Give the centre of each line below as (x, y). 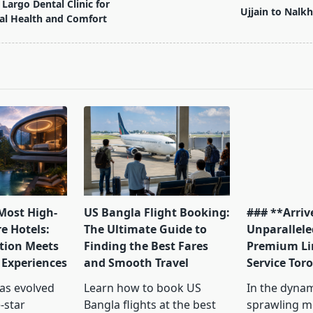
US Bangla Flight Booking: (156, 213)
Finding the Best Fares (146, 246)
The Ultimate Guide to (145, 230)
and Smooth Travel (136, 263)
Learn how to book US (142, 288)
